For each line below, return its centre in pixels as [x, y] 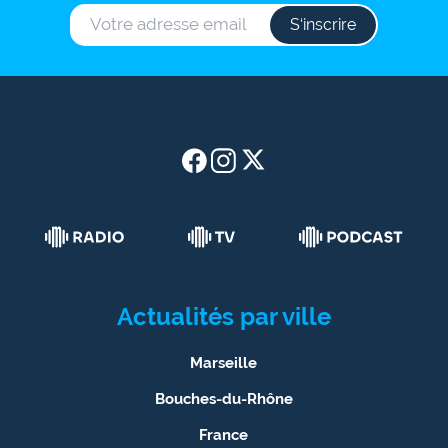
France [224, 434]
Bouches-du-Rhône [223, 398]
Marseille [224, 362]
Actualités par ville [223, 316]
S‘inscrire [323, 24]
